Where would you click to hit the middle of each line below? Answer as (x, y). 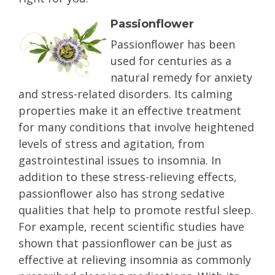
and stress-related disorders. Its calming (126, 94)
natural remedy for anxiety (181, 77)
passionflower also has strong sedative (122, 193)
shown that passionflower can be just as (125, 243)
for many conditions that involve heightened (136, 127)
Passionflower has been (173, 44)
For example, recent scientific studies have (131, 227)
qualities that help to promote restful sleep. (136, 210)
